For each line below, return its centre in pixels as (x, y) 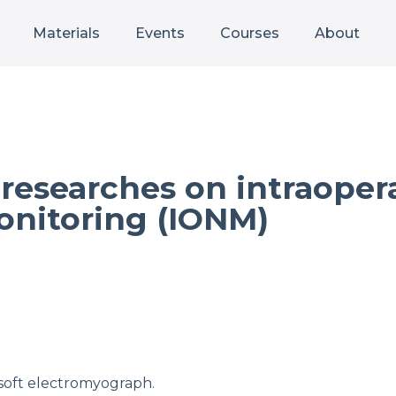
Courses (250, 33)
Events (160, 33)
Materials (66, 33)
